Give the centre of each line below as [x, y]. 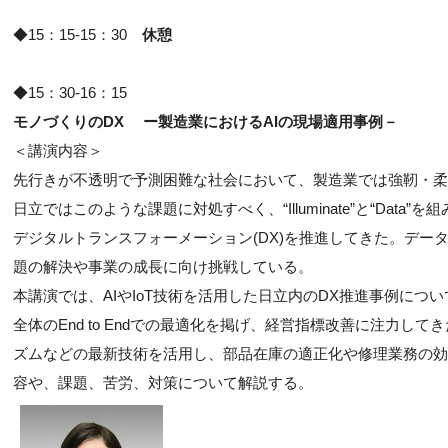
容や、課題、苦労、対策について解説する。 [163, 382]
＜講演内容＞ [58, 150]
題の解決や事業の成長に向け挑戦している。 [163, 266]
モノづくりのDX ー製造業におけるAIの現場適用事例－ [205, 121]
